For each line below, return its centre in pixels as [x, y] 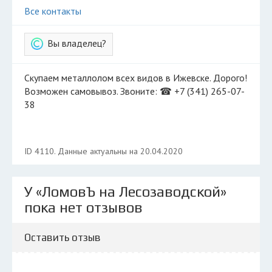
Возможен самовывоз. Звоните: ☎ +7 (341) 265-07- [134, 91]
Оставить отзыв [63, 237]
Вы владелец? [77, 43]
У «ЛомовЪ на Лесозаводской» [125, 192]
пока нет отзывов [83, 207]
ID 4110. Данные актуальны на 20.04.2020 [104, 151]
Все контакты [53, 11]
